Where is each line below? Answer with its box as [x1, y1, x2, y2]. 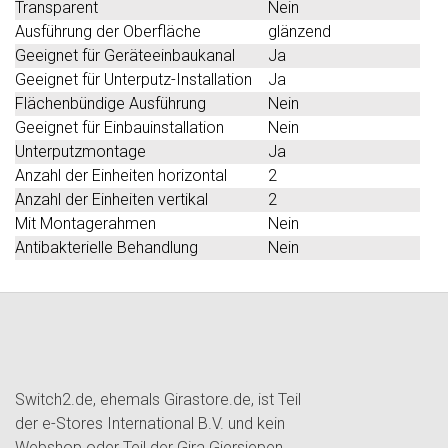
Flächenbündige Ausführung [15, 93, 206, 113]
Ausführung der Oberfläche [15, 21, 201, 41]
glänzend [268, 21, 331, 41]
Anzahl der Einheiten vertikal [15, 189, 208, 209]
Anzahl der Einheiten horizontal [15, 165, 227, 185]
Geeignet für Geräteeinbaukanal [15, 45, 235, 65]
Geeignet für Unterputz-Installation [15, 69, 252, 89]
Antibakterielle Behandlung [15, 237, 198, 257]
